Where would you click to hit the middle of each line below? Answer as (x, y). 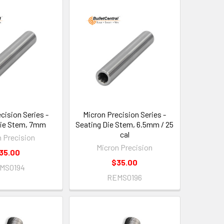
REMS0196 (125, 177)
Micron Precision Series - (125, 114)
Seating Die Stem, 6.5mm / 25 (125, 124)
